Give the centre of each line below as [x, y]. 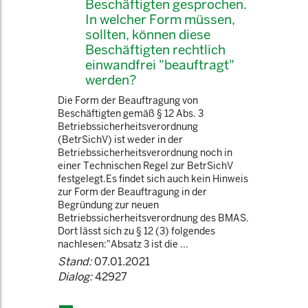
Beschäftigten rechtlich [155, 49]
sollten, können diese [148, 34]
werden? [111, 80]
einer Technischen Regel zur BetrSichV [145, 166]
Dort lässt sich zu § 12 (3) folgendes [136, 231]
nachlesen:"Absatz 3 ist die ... [123, 244]
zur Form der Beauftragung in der [132, 192]
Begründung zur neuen [108, 205]
